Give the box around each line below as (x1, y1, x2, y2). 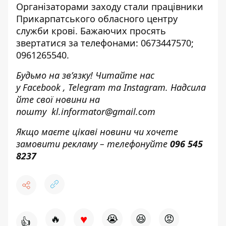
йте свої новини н (16, 93, 95, 105)
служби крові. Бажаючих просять (16, 25, 166, 37)
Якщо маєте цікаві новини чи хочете (16, 126, 178, 138)
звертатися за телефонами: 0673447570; (16, 37, 194, 49)
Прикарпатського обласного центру (16, 13, 178, 25)
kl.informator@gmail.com (49, 105, 155, 118)
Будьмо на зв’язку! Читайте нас (16, 69, 154, 81)
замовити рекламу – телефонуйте (16, 138, 170, 150)
